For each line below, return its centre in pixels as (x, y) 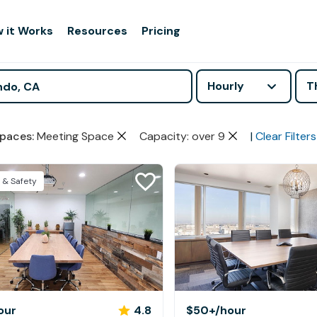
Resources (98, 31)
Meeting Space (75, 136)
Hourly (225, 86)
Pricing (161, 31)
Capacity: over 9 (182, 136)
